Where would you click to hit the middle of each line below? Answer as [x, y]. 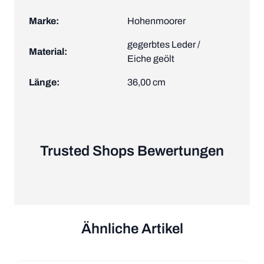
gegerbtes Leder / [164, 44]
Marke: [44, 21]
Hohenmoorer [156, 21]
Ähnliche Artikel [132, 228]
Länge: [44, 82]
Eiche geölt [151, 58]
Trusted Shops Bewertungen [132, 151]
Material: [48, 51]
